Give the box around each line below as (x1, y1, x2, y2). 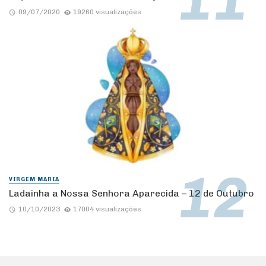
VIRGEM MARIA (9, 176, 59, 182)
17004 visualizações (73, 205, 142, 214)
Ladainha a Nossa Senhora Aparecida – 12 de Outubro (9, 187, 254, 199)
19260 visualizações (73, 7, 142, 16)
